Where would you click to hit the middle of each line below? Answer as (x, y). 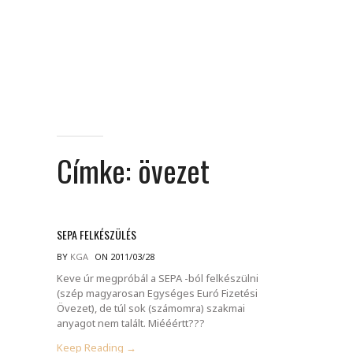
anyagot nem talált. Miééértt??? (131, 323)
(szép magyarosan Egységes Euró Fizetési (157, 293)
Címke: (97, 170)
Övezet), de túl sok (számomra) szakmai (151, 308)
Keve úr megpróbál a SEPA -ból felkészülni (158, 278)
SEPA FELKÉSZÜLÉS (97, 234)
